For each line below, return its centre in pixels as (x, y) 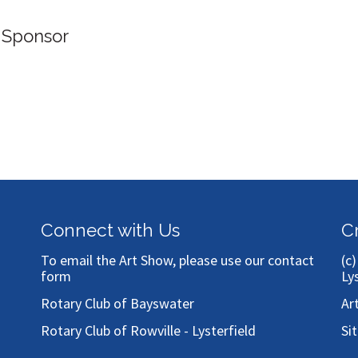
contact (290, 261)
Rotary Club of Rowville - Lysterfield (148, 331)
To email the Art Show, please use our (154, 261)
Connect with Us (110, 231)
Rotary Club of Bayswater (117, 304)
